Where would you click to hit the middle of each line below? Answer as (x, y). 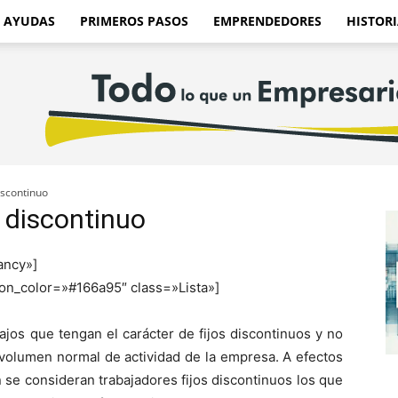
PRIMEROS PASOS (134, 21)
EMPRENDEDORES (267, 21)
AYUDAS (29, 21)
